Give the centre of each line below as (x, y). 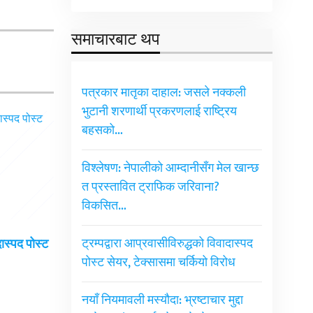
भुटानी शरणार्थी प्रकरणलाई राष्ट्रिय (159, 112)
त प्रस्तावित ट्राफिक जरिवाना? (150, 188)
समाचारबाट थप (115, 40)
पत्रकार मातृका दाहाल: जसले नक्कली (163, 93)
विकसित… (104, 206)
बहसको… (102, 131)
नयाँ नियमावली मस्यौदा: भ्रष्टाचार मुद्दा (162, 301)
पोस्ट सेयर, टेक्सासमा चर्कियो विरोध (158, 263)
